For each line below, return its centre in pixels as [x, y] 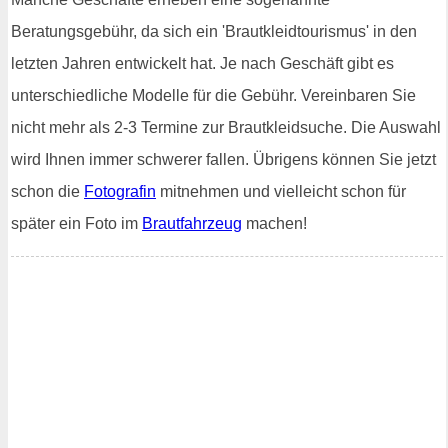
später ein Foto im [76, 223]
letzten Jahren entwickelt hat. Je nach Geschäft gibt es [202, 63]
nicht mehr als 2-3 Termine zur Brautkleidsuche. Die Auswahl [226, 127]
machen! [274, 223]
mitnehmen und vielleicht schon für [281, 191]
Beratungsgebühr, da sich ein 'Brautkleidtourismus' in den [214, 31]
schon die [47, 191]
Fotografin [120, 191]
